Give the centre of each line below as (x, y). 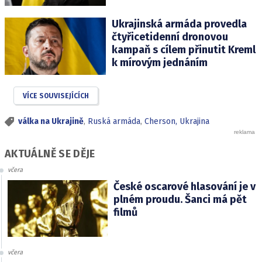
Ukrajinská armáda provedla (179, 24)
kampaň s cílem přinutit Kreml (183, 50)
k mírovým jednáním (159, 63)
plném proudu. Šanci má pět (180, 200)
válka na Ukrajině (51, 121)
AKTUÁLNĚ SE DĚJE (50, 154)
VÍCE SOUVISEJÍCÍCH (56, 96)
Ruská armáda (114, 121)
